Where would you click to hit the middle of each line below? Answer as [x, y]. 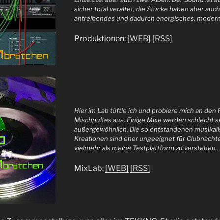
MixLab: [90, 168]
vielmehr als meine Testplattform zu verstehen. [146, 148]
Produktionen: [101, 38]
